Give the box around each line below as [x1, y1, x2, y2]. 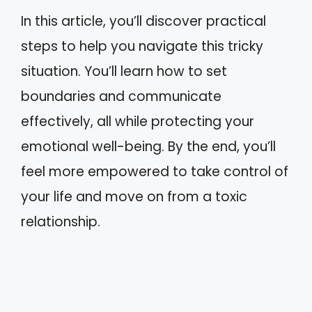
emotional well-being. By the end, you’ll [21, 137, 276, 156]
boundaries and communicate [21, 87, 221, 106]
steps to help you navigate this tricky [21, 37, 263, 56]
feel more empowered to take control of [21, 162, 288, 181]
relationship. [21, 212, 100, 231]
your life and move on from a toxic [21, 187, 247, 206]
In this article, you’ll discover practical [21, 12, 266, 31]
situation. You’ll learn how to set [21, 62, 227, 81]
